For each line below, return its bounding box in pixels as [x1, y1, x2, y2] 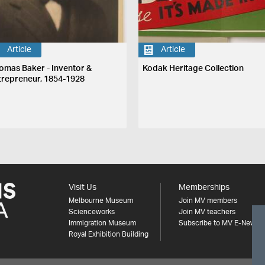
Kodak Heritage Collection [143, 64, 244, 73]
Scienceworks [68, 208, 115, 215]
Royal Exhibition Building [68, 230, 148, 238]
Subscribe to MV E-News [178, 219, 259, 227]
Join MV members [178, 196, 237, 204]
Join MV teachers [178, 208, 235, 215]
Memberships [178, 183, 230, 192]
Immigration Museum [68, 219, 136, 227]
